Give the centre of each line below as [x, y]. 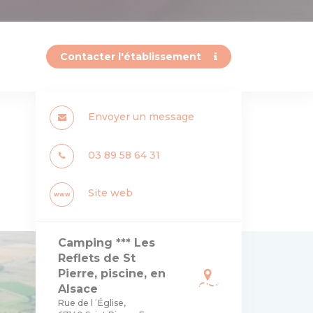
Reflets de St [96, 258]
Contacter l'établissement [132, 56]
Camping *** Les [106, 242]
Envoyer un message [141, 117]
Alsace [78, 289]
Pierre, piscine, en [111, 273]
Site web [109, 192]
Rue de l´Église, [92, 303]
